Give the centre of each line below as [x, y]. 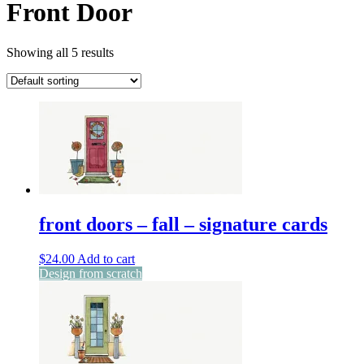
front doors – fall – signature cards [183, 224]
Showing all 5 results [60, 52]
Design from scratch [91, 273]
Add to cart [106, 258]
